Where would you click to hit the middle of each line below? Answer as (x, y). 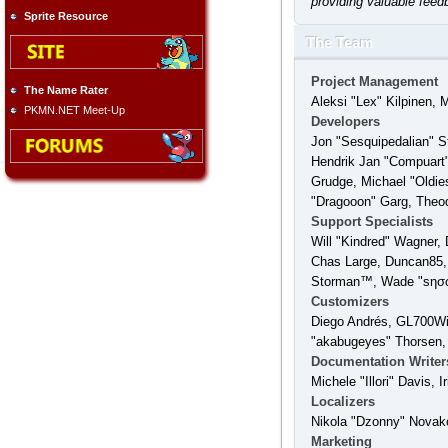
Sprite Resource (66, 16)
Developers (345, 121)
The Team (339, 43)
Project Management (374, 81)
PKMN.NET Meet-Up (74, 109)
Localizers (342, 401)
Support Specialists (371, 221)
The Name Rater (66, 89)
